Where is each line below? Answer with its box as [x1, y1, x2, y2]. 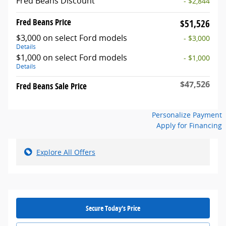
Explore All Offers [36, 147, 95, 157]
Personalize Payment [152, 109, 222, 120]
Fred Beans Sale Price [16, 80, 87, 92]
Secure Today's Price [86, 203, 140, 213]
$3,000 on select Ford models [16, 32, 127, 43]
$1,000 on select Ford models [16, 51, 127, 63]
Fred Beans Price [16, 16, 71, 28]
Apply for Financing [156, 120, 222, 130]
